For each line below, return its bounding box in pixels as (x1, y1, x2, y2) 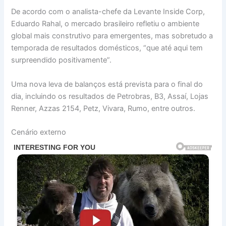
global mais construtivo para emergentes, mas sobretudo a (11, 31, 213, 41)
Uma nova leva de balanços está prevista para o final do (11, 79, 203, 89)
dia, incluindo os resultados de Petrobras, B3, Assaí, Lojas (11, 91, 209, 101)
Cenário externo (11, 127, 67, 137)
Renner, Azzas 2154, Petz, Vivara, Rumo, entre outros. (11, 103, 196, 113)
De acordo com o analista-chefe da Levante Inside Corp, (11, 7, 205, 17)
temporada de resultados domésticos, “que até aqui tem (11, 43, 203, 53)
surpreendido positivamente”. (11, 55, 112, 65)
